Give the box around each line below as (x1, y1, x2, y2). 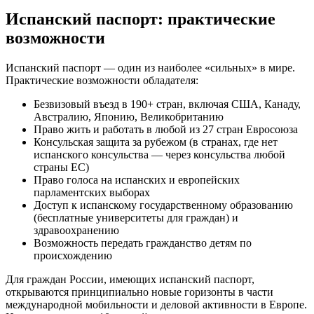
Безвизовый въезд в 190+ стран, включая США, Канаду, (34, 97, 301, 110)
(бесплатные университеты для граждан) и (34, 211, 238, 224)
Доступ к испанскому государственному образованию (34, 198, 293, 211)
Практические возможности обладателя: (6, 74, 198, 86)
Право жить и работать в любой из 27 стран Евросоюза (34, 123, 298, 135)
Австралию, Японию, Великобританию (34, 110, 224, 123)
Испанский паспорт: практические (6, 9, 275, 28)
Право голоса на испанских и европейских (34, 173, 240, 186)
